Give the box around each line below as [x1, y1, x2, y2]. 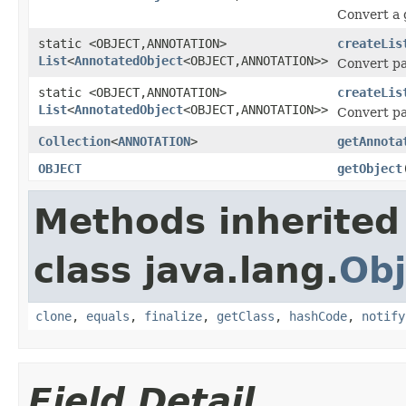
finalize [144, 308, 202, 324]
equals [86, 308, 130, 324]
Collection [38, 133, 111, 149]
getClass [217, 308, 275, 324]
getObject [337, 160, 402, 176]
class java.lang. [34, 249, 339, 291]
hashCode [289, 308, 347, 324]
